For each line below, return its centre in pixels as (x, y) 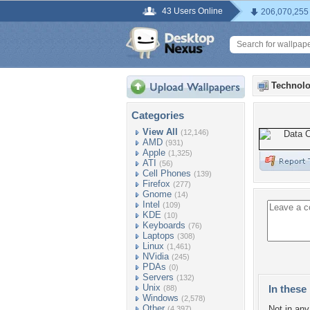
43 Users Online (192, 11)
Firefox (156, 184)
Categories (158, 115)
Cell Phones (167, 173)
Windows (161, 298)
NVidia (156, 256)
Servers (158, 277)
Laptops (158, 236)
